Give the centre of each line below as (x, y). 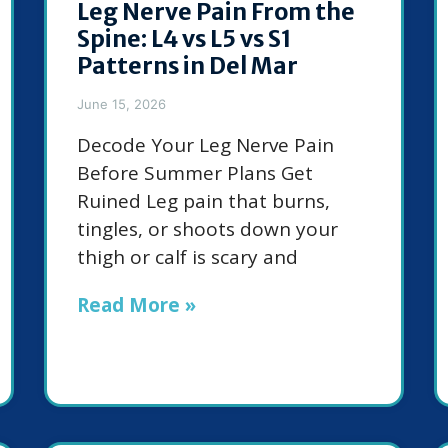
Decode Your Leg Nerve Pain (205, 145)
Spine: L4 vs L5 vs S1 (184, 39)
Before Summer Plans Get (195, 173)
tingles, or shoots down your (207, 229)
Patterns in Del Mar (187, 66)
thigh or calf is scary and (187, 257)
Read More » (136, 305)
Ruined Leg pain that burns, (203, 201)
